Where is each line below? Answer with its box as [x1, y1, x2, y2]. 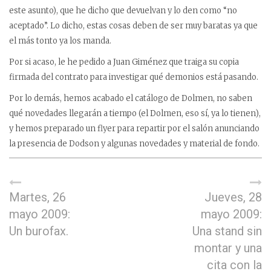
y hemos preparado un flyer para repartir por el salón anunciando [9, 123, 260, 134]
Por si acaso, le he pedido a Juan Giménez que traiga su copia [9, 57, 239, 67]
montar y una [194, 241, 262, 255]
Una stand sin [192, 224, 262, 238]
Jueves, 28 [204, 190, 262, 204]
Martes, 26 [9, 190, 66, 204]
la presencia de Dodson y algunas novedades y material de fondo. [9, 139, 260, 149]
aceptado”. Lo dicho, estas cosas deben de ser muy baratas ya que [9, 21, 258, 31]
